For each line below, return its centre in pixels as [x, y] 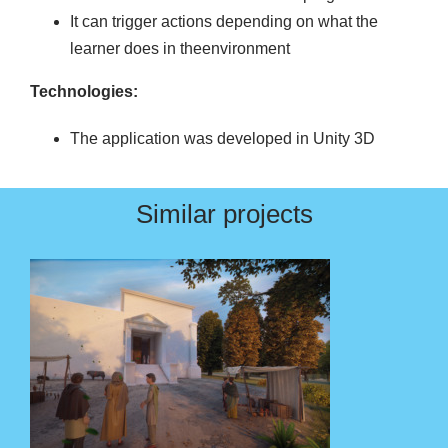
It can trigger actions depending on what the [223, 22]
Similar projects [224, 214]
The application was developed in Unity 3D [222, 139]
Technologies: [83, 92]
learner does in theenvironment [179, 49]
